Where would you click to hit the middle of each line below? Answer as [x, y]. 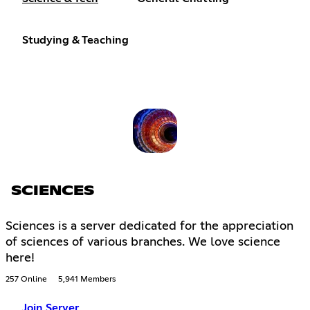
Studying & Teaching [75, 40]
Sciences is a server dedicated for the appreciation [149, 226]
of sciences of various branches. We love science [143, 242]
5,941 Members [87, 279]
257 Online [26, 279]
